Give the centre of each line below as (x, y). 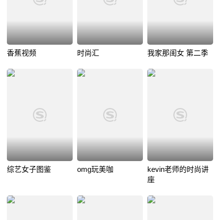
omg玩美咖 (95, 169)
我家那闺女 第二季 (178, 53)
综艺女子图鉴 (29, 169)
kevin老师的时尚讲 (178, 169)
